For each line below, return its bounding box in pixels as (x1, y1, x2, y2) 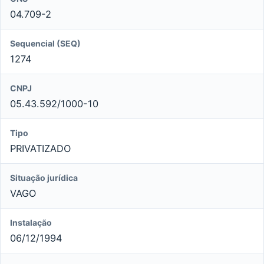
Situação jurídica (10, 172, 78, 183)
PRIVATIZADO (10, 142, 71, 154)
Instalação (10, 217, 52, 227)
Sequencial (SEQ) (10, 38, 81, 48)
